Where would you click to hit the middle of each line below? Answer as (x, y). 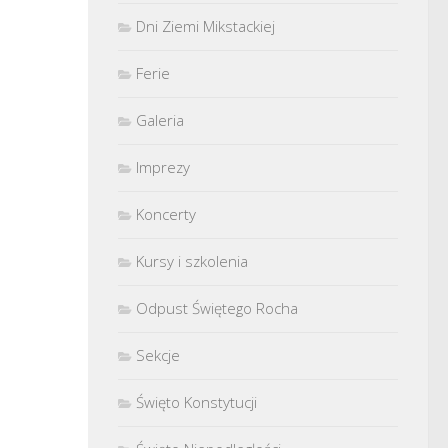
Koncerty (166, 214)
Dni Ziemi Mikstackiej (205, 26)
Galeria (160, 120)
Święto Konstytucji (196, 402)
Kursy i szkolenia (192, 261)
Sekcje (158, 355)
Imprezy (163, 167)
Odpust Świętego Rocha (217, 308)
